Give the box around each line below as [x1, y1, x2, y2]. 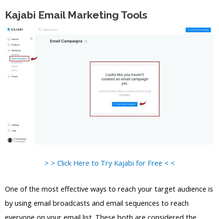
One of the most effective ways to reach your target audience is [5, 183, 213, 194]
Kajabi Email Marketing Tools [5, 8, 148, 21]
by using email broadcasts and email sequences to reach [5, 197, 189, 208]
